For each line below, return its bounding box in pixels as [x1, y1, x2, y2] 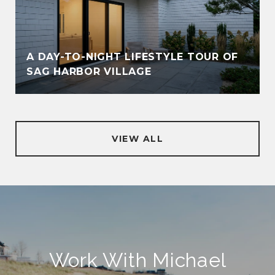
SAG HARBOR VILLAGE [26, 66, 152, 77]
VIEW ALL [112, 133, 163, 144]
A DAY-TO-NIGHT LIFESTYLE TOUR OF [26, 51, 238, 63]
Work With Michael [48, 249, 227, 271]
